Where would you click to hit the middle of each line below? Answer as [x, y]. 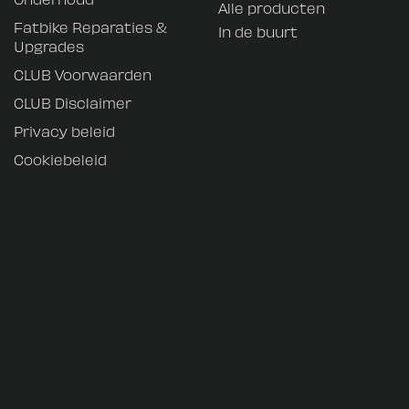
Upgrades [49, 46]
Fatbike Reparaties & [90, 27]
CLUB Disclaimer [73, 103]
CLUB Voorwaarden [83, 74]
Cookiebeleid [60, 159]
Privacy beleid [64, 131]
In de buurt [258, 31]
